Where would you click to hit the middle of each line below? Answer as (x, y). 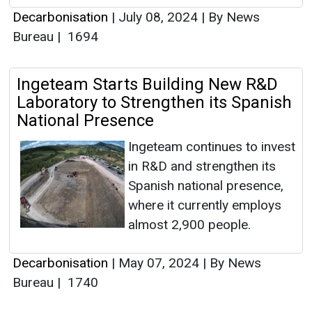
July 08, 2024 (158, 17)
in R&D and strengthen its (202, 166)
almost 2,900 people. (189, 225)
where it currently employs (205, 205)
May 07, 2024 (159, 263)
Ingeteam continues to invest (212, 147)
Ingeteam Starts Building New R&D (147, 85)
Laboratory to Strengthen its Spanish (154, 103)
